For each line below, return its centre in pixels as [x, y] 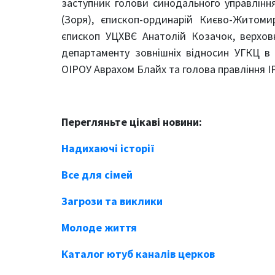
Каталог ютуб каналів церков [138, 254]
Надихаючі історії [108, 148]
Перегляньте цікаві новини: [132, 122]
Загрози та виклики [113, 201]
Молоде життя [99, 227]
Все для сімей [97, 174]
